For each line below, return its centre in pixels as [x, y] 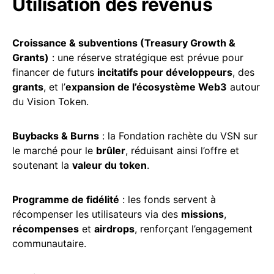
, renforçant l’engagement [194, 228]
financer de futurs [55, 72]
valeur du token [109, 165]
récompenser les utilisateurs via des [97, 214]
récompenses [46, 228]
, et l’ [54, 87]
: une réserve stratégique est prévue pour [146, 57]
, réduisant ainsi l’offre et [182, 150]
